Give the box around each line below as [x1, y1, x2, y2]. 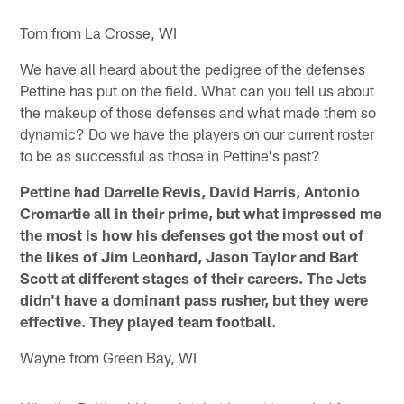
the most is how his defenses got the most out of [20, 225, 364, 243]
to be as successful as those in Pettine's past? [20, 145, 321, 164]
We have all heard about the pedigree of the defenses [20, 59, 366, 78]
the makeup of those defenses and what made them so [20, 102, 377, 121]
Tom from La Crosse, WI [20, 23, 178, 41]
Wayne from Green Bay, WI [20, 347, 197, 366]
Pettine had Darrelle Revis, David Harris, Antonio [20, 181, 361, 200]
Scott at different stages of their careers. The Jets [20, 268, 368, 287]
